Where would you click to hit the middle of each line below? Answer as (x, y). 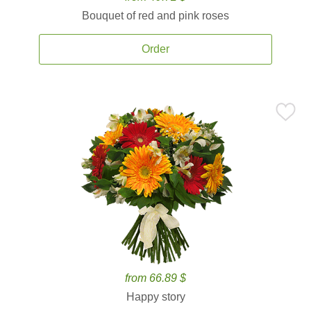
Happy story (155, 297)
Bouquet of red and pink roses (155, 16)
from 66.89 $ (155, 278)
